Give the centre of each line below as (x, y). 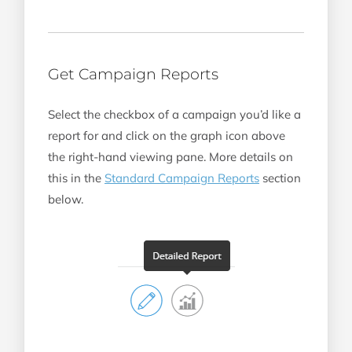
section (280, 178)
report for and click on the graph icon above (167, 135)
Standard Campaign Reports (182, 178)
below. (66, 199)
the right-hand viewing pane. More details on (170, 156)
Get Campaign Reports (133, 74)
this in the (76, 178)
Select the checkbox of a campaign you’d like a (174, 114)
